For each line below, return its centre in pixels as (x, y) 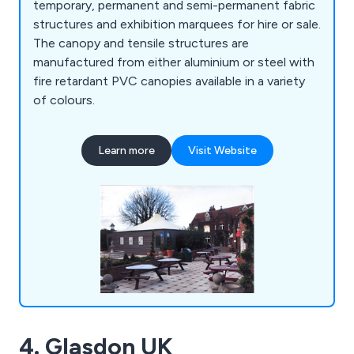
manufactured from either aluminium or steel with (174, 62)
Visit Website (222, 150)
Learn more (126, 150)
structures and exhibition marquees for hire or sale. (177, 24)
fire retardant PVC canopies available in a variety (169, 81)
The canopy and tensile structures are (141, 43)
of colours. (64, 100)
